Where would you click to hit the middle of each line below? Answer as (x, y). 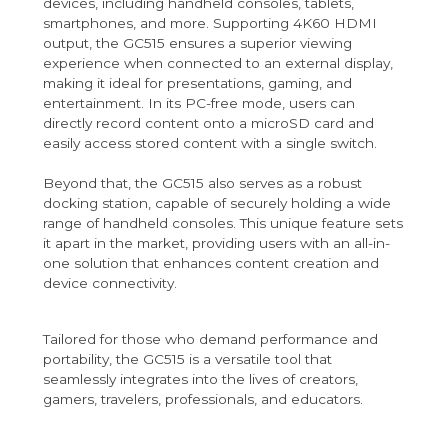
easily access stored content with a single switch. (209, 143)
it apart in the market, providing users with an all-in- (216, 243)
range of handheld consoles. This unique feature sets (222, 223)
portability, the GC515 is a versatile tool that (187, 359)
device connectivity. (109, 283)
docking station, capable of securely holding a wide (216, 203)
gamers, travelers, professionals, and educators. (202, 399)
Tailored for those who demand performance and (210, 339)
